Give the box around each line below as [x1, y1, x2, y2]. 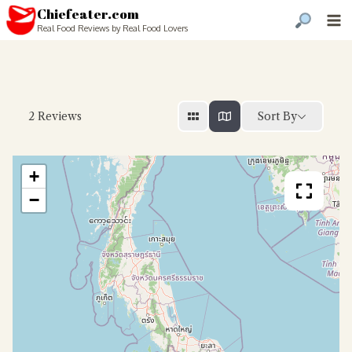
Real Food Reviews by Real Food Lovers [37, 22, 188, 34]
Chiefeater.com [37, 5, 139, 24]
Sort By [258, 108, 297, 123]
